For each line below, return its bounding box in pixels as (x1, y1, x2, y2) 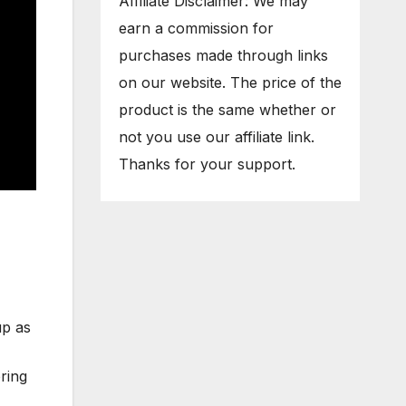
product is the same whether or (118, 101, 336, 120)
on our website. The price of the (118, 73, 342, 92)
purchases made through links (118, 46, 328, 65)
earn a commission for (118, 19, 274, 38)
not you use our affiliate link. (118, 128, 314, 147)
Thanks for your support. (118, 155, 295, 174)
